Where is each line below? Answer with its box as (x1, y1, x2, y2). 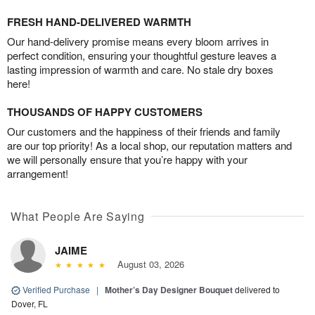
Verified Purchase (20, 283, 92, 295)
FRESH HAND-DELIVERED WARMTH (7, 13, 191, 30)
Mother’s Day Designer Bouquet (105, 283, 233, 296)
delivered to (235, 283, 280, 295)
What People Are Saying (11, 207, 145, 224)
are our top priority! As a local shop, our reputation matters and (7, 137, 292, 153)
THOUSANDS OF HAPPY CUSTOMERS (7, 103, 202, 120)
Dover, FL (11, 297, 48, 309)
